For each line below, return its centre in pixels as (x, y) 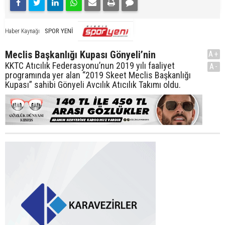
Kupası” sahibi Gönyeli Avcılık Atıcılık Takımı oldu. (93, 84)
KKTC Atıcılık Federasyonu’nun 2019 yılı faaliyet (90, 65)
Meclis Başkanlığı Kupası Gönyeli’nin (80, 54)
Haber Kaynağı (22, 31)
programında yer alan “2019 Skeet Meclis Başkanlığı (98, 75)
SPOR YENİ (59, 31)
